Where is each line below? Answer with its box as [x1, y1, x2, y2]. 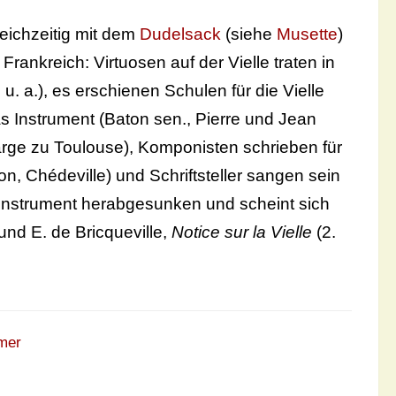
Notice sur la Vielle [167, 223, 312, 242]
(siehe [221, 25, 277, 44]
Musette [277, 25, 338, 44]
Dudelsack [140, 25, 221, 44]
